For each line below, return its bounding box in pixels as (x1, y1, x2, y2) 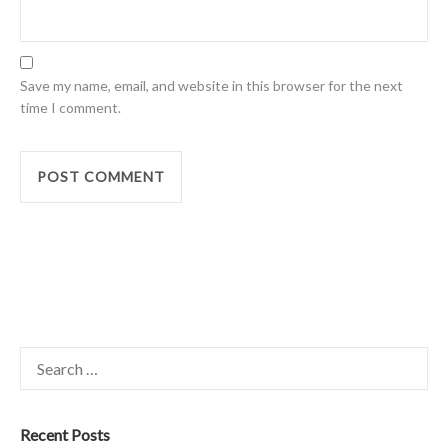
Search (19, 347, 57, 363)
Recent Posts (20, 424, 110, 444)
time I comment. (20, 98, 121, 116)
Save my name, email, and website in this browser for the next (20, 76, 403, 94)
